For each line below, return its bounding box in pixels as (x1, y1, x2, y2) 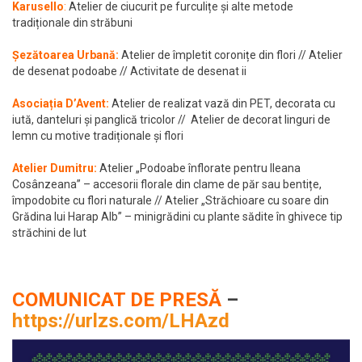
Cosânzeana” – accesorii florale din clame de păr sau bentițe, (12, 178, 322, 192)
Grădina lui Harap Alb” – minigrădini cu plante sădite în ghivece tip (12, 210, 343, 224)
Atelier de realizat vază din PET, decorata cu (112, 97, 335, 111)
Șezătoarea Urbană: (12, 48, 121, 62)
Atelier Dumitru (12, 162, 94, 175)
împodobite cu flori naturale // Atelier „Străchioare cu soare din (12, 194, 329, 208)
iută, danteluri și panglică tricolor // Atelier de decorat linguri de (12, 113, 330, 127)
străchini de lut (12, 226, 86, 240)
